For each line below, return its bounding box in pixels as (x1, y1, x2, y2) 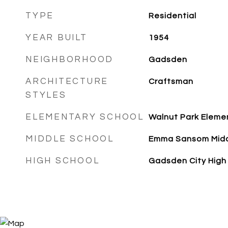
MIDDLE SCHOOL (25, 134, 114, 144)
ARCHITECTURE (25, 77, 108, 86)
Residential (148, 12, 196, 20)
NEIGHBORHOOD (25, 55, 113, 64)
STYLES (25, 91, 67, 100)
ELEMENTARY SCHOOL (25, 112, 144, 122)
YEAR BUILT (25, 33, 88, 42)
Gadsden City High (148, 157, 226, 165)
